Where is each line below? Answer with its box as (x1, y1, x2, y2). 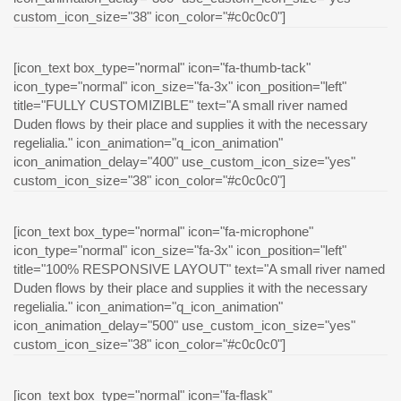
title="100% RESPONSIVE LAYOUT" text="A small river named (13, 261, 385, 277)
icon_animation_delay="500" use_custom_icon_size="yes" (13, 318, 355, 334)
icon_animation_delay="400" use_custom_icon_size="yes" (13, 154, 355, 170)
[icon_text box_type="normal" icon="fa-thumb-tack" (13, 60, 311, 76)
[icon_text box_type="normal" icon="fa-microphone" (13, 224, 313, 240)
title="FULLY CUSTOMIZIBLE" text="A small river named (13, 98, 347, 114)
